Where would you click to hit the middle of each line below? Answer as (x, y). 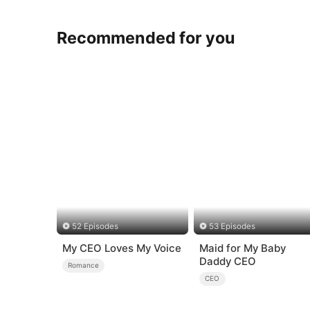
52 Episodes (95, 227)
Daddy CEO (227, 261)
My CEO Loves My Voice (121, 248)
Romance (84, 265)
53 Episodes (232, 227)
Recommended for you (146, 37)
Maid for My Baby (242, 248)
